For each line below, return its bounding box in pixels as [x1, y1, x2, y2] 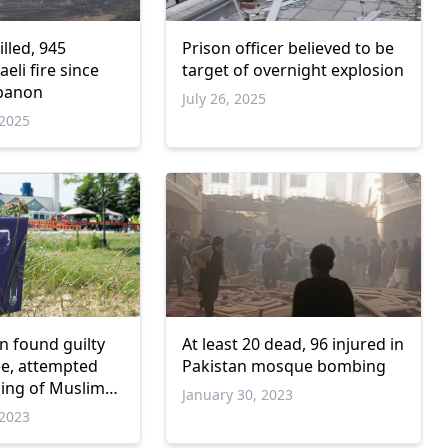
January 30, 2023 [181, 384, 293, 404]
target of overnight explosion [181, 58, 404, 81]
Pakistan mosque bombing [181, 354, 386, 377]
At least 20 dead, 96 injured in [181, 332, 404, 355]
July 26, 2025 [181, 88, 266, 108]
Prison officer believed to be [181, 36, 394, 59]
